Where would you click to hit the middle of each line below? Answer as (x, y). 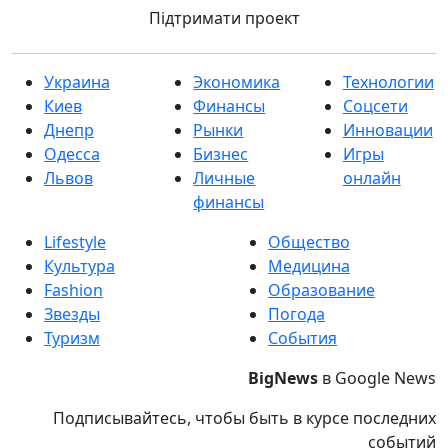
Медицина (309, 266)
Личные (224, 178)
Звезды (72, 314)
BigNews (283, 378)
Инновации (387, 130)
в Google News (377, 378)
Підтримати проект (224, 18)
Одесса (72, 154)
